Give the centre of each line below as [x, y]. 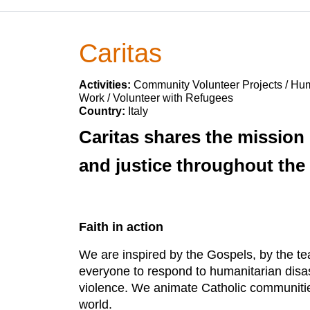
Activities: [106, 85]
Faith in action [121, 227]
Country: [103, 111]
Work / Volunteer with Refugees [156, 98]
